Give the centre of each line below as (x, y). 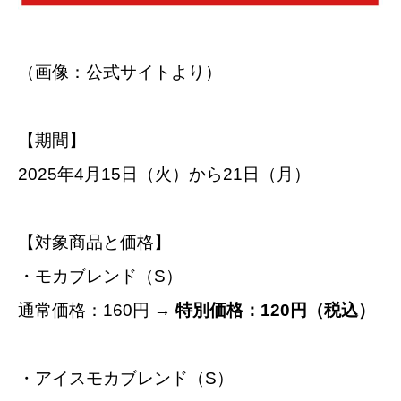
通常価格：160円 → (97, 310)
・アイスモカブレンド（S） (126, 378)
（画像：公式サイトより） (120, 72)
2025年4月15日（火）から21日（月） (164, 174)
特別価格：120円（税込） (275, 310)
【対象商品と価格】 (94, 242)
